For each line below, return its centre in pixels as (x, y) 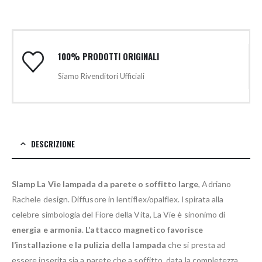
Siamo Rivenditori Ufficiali (101, 76)
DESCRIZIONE (53, 144)
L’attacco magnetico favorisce (144, 230)
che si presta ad (196, 245)
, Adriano (215, 184)
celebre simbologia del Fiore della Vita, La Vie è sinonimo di (119, 215)
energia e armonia (47, 230)
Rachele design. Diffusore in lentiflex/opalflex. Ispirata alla (118, 199)
